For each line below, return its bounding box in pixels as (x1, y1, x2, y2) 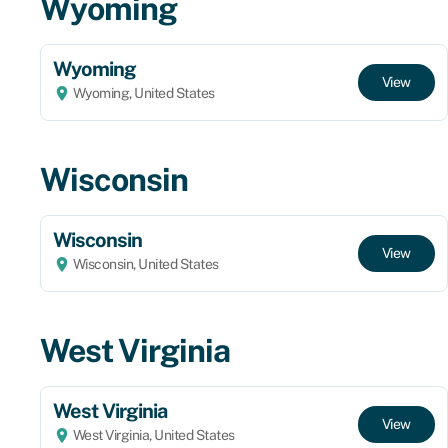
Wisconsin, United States (70, 255, 219, 272)
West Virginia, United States (70, 426, 235, 443)
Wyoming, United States (70, 84, 215, 101)
